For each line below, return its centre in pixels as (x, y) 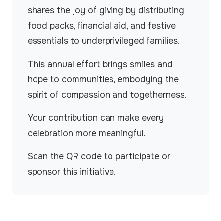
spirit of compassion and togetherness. (107, 95)
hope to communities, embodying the (103, 79)
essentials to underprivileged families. (104, 41)
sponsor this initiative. (72, 172)
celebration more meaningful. (87, 133)
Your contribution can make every (96, 118)
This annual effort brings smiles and (100, 64)
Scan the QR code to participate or (99, 156)
